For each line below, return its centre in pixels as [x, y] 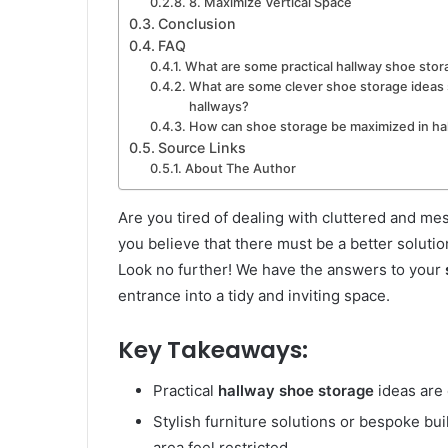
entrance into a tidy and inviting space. [254, 296]
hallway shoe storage [296, 390]
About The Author [240, 169]
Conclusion [196, 24]
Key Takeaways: [213, 350]
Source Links [201, 148]
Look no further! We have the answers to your [281, 270]
